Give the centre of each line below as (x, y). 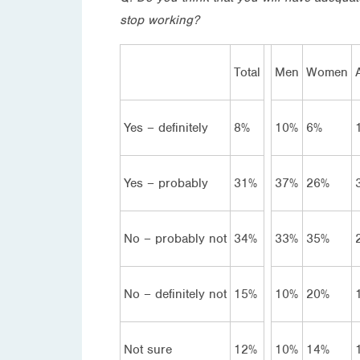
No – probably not (175, 238)
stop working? (160, 20)
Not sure (148, 349)
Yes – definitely (166, 127)
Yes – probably (166, 183)
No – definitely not (175, 294)
